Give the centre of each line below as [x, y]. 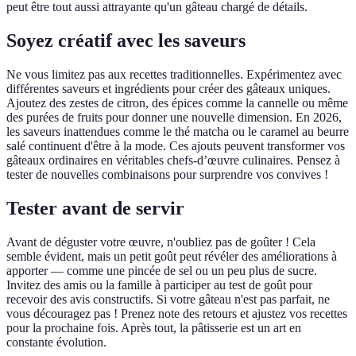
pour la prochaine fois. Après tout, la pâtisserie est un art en [154, 327]
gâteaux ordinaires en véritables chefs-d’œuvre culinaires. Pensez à [173, 160]
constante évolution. [56, 342]
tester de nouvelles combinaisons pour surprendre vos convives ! [167, 174]
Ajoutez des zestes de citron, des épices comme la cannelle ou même [177, 103]
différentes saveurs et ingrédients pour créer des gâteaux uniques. [168, 88]
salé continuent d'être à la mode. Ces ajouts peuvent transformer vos [176, 145]
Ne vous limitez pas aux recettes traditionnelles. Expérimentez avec [174, 74]
